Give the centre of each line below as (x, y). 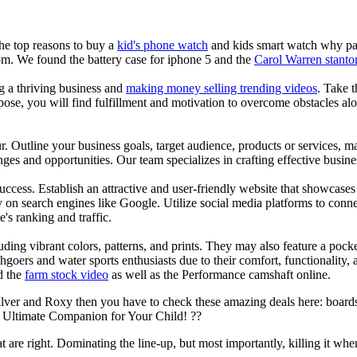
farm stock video (67, 274)
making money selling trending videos (222, 88)
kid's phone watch (163, 45)
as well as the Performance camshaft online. (220, 274)
